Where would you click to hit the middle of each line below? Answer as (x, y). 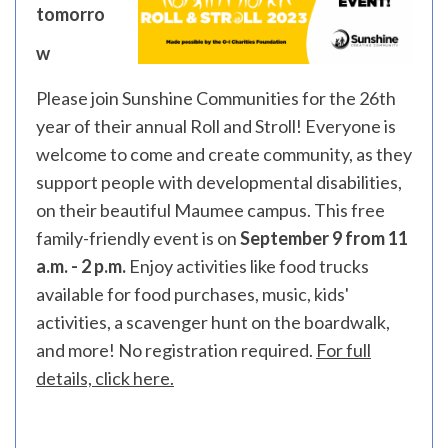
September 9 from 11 (324, 238)
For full (343, 350)
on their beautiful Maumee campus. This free (210, 210)
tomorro (70, 14)
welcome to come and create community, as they (224, 154)
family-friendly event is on (138, 238)
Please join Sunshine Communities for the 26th (216, 98)
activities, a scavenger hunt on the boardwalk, (213, 322)
